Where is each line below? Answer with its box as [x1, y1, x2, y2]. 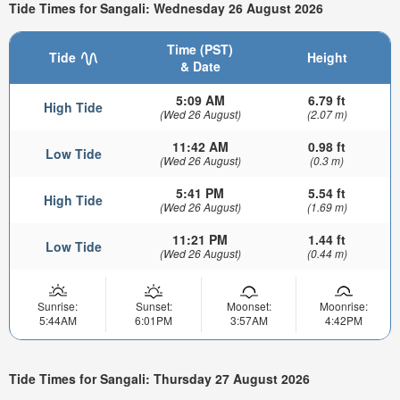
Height [306, 48, 347, 67]
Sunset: [135, 298, 172, 314]
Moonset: [226, 298, 271, 314]
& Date [179, 57, 221, 76]
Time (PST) [167, 40, 233, 59]
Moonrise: [319, 298, 368, 314]
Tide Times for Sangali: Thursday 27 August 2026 [9, 369, 310, 387]
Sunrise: [37, 298, 78, 314]
